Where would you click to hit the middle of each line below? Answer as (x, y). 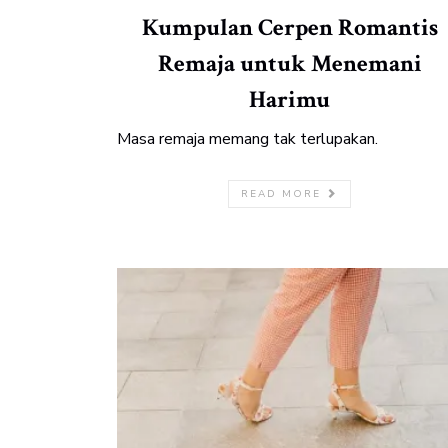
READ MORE (283, 194)
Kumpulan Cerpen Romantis (289, 27)
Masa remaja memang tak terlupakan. (247, 139)
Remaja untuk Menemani (289, 63)
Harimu (289, 99)
